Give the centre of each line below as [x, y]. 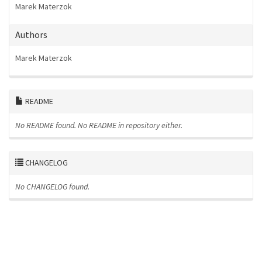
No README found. [46, 125]
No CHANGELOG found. [52, 187]
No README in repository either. [130, 125]
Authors [31, 35]
